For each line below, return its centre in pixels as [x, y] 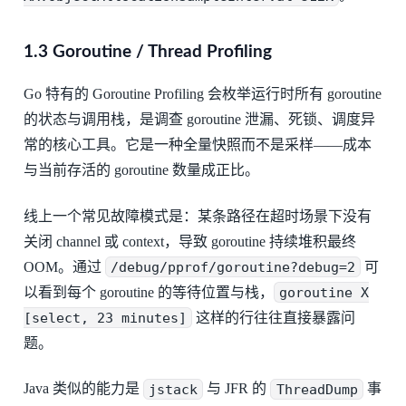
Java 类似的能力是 [83, 389]
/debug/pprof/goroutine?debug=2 [232, 267]
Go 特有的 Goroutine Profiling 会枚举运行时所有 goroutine [202, 94]
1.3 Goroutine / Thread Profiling [147, 53]
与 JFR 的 [237, 389]
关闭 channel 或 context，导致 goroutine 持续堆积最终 [189, 241]
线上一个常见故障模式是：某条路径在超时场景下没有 [197, 216]
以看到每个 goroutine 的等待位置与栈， [148, 292]
